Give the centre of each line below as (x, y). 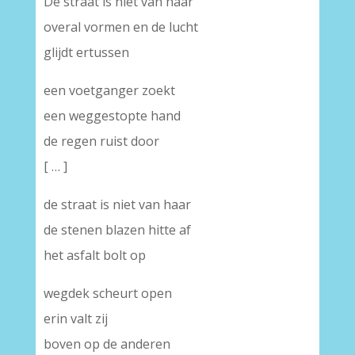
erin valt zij (75, 319)
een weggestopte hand (112, 116)
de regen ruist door (101, 141)
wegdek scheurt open (107, 293)
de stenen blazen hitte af (117, 230)
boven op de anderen (107, 344)
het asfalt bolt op (94, 255)
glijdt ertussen (86, 52)
